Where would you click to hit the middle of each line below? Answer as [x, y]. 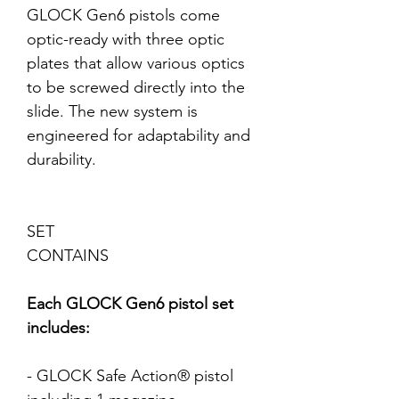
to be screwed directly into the [136, 87]
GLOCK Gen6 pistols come [123, 15]
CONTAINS [68, 256]
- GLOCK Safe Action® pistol [130, 376]
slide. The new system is [112, 111]
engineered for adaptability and [138, 135]
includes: [58, 328]
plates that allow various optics [136, 63]
